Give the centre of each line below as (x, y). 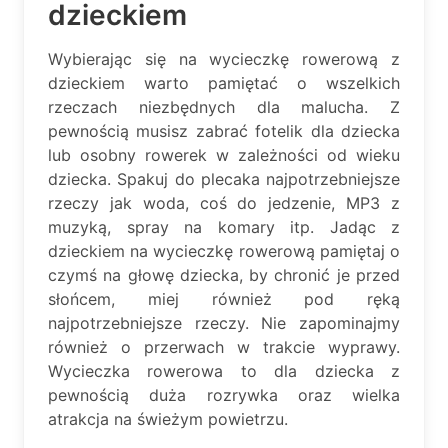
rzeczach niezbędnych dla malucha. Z (224, 106)
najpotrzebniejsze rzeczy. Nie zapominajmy (224, 322)
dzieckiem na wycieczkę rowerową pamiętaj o (224, 250)
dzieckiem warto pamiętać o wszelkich (224, 82)
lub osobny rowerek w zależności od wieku (224, 154)
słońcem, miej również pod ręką (224, 298)
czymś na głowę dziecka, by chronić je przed (224, 274)
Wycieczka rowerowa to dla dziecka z (224, 370)
